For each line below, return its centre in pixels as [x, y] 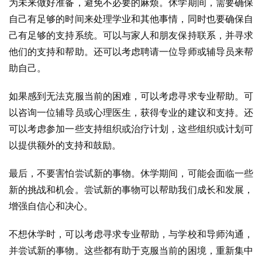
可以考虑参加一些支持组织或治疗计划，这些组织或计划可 [131, 129]
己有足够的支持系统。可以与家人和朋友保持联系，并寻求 [131, 35]
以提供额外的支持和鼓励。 [65, 145]
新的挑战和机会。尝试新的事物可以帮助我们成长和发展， [131, 189]
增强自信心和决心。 [51, 206]
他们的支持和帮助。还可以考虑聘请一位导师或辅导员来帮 [131, 51]
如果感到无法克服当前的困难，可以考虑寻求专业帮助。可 [131, 96]
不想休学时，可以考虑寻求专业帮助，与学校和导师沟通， [131, 234]
